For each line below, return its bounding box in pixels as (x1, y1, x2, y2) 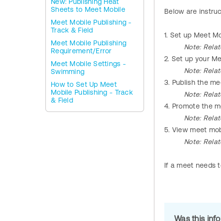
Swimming (51, 68, 85, 75)
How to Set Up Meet (51, 80, 117, 88)
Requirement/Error (51, 47, 112, 55)
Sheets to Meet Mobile (51, 5, 125, 13)
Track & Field (51, 26, 93, 34)
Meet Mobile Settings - (51, 60, 126, 68)
